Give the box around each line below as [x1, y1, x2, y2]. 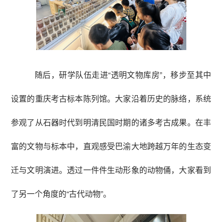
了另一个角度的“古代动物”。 [11, 187, 111, 199]
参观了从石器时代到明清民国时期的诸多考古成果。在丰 [11, 116, 211, 128]
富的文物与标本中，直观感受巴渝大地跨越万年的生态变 [11, 140, 211, 152]
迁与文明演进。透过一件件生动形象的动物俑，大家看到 [11, 164, 211, 175]
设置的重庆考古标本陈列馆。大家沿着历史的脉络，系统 [11, 92, 211, 104]
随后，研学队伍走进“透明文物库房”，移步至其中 [35, 68, 211, 80]
